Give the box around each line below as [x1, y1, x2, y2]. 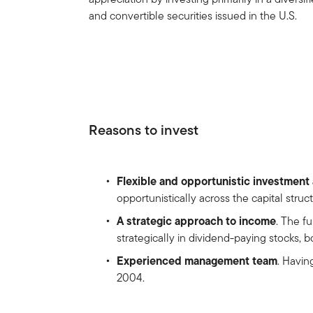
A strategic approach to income [117, 212, 277, 230]
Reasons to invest [89, 119, 199, 141]
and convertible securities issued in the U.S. [89, 7, 298, 24]
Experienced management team [117, 252, 278, 270]
